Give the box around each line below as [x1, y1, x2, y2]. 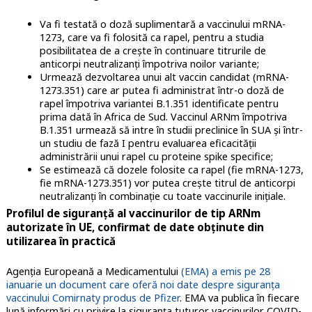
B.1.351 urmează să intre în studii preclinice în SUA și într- [39, 123, 303, 136]
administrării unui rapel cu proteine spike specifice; [39, 149, 273, 163]
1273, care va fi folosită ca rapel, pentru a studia [39, 30, 264, 44]
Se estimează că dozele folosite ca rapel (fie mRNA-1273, [39, 162, 304, 176]
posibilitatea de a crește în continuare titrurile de [39, 43, 266, 57]
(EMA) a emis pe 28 [180, 264, 270, 278]
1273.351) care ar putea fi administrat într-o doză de [39, 83, 284, 97]
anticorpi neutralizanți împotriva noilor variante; [39, 56, 259, 70]
